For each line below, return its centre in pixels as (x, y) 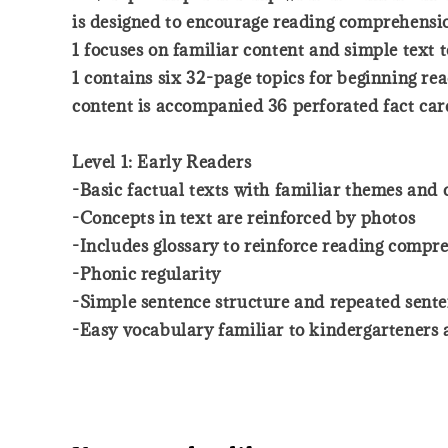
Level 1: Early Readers (162, 161)
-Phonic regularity (146, 273)
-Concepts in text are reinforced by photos (244, 217)
